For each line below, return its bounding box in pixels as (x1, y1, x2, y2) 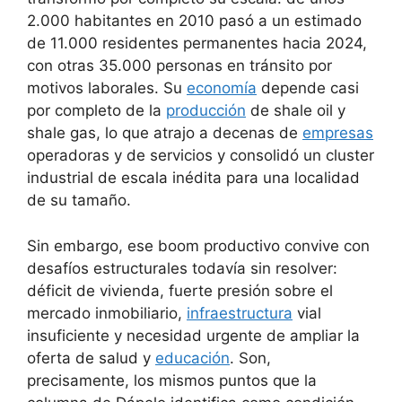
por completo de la (27, 101, 166, 120)
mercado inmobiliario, (27, 303, 187, 322)
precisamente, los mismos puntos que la (27, 371, 317, 389)
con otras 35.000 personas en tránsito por (27, 57, 332, 75)
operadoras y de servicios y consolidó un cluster (27, 146, 374, 165)
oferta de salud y (27, 348, 155, 367)
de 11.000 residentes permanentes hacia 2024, (27, 34, 367, 53)
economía (187, 79, 257, 98)
